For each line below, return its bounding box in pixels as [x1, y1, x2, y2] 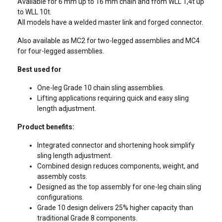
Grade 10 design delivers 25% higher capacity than [37, 204, 193, 212]
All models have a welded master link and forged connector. [17, 18, 203, 26]
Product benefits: [17, 123, 74, 131]
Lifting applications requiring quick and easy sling [37, 94, 189, 102]
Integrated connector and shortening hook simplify [37, 141, 195, 149]
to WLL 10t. [17, 8, 52, 16]
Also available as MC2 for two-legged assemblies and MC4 [17, 37, 200, 45]
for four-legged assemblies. [17, 47, 104, 55]
